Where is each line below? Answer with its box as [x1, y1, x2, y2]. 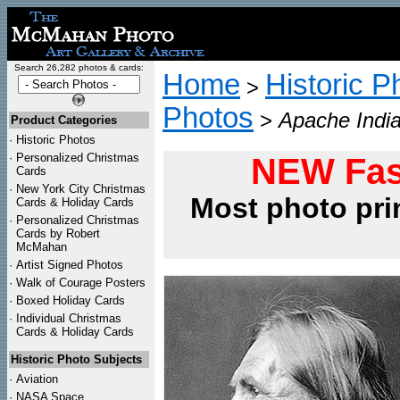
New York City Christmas [16, 182, 146, 196]
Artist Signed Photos [16, 258, 123, 271]
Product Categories [11, 113, 117, 127]
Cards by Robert [16, 227, 100, 240]
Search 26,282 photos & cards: [13, 62, 144, 72]
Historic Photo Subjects [11, 353, 142, 366]
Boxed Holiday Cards [16, 294, 125, 307]
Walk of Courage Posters [16, 276, 146, 289]
